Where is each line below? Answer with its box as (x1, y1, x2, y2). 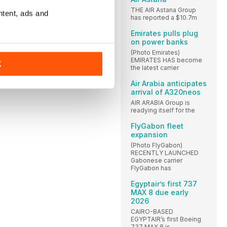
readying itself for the (131, 106, 195, 114)
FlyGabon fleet (131, 121, 183, 130)
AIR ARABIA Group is (131, 98, 190, 106)
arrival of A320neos (131, 87, 201, 96)
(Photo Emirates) (131, 48, 180, 56)
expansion (131, 130, 168, 139)
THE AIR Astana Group (131, 6, 196, 14)
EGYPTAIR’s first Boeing (131, 215, 201, 223)
